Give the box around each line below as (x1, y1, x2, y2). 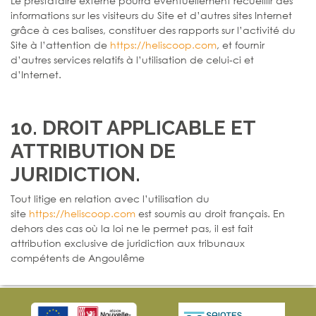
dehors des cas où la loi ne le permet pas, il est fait (11, 221, 253, 235)
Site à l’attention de (11, 37, 110, 51)
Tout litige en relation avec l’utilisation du (11, 191, 209, 205)
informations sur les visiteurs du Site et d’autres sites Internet (11, 8, 292, 22)
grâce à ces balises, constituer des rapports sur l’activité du (11, 23, 296, 37)
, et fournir (217, 37, 265, 51)
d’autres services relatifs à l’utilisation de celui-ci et (11, 52, 254, 66)
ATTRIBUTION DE (11, 139, 176, 163)
